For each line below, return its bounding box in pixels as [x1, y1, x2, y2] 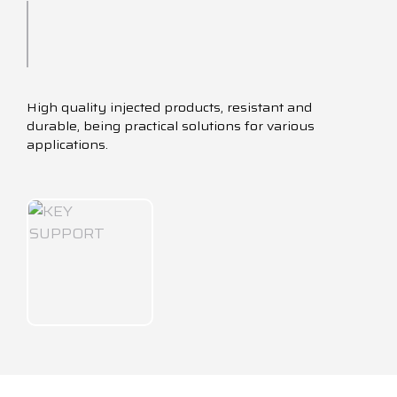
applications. [27, 135, 108, 154]
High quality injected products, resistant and [27, 97, 312, 117]
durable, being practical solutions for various [27, 116, 315, 136]
